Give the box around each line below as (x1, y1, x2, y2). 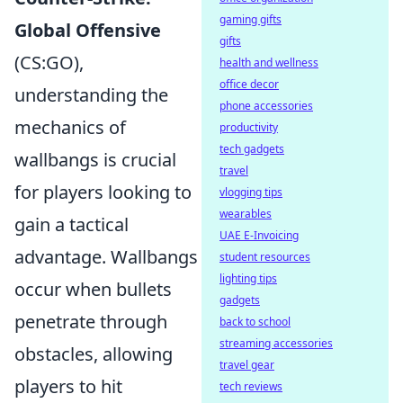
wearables (219, 206, 272, 221)
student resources (219, 249, 310, 264)
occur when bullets (14, 277, 172, 301)
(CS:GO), (14, 50, 84, 75)
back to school (219, 314, 291, 329)
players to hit (14, 374, 122, 399)
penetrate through (14, 309, 167, 334)
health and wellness (219, 55, 318, 70)
